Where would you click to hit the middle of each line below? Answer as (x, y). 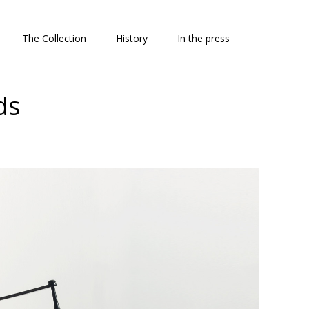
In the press (203, 38)
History (132, 38)
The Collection (54, 38)
